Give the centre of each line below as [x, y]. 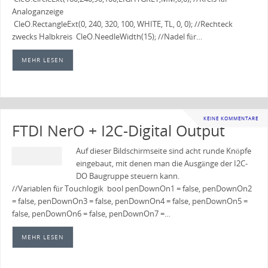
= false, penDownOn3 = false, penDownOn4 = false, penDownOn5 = [130, 201]
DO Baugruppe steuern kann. [127, 176]
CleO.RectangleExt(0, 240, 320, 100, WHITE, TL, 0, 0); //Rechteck [122, 24]
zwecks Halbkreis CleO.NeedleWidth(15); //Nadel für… [107, 37]
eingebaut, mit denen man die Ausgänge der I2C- [162, 163]
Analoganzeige [37, 12]
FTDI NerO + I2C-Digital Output [118, 130]
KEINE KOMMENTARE [231, 118]
